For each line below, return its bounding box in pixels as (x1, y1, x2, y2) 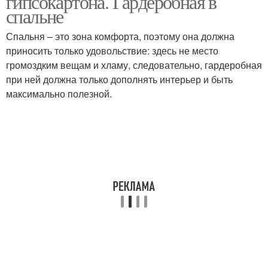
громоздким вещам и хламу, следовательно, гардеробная (6, 58, 262, 72)
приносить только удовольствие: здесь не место (6, 44, 218, 57)
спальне (6, 3, 63, 29)
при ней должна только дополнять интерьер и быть (6, 72, 233, 86)
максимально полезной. (6, 87, 112, 100)
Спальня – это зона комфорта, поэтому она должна (6, 29, 234, 43)
